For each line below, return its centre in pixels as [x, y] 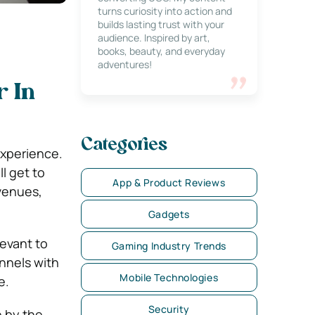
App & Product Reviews [169, 182]
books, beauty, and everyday [161, 51]
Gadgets [169, 214]
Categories [124, 146]
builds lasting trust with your [161, 24]
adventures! [124, 64]
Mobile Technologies [169, 277]
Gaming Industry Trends [169, 246]
